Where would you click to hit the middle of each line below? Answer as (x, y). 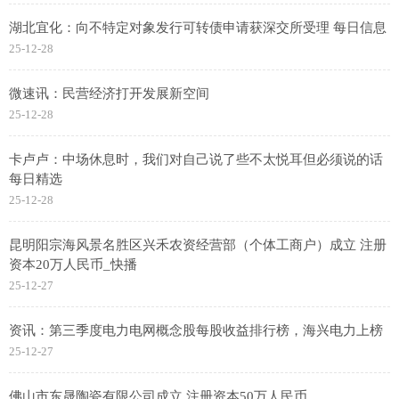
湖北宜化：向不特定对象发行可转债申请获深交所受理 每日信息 (198, 28)
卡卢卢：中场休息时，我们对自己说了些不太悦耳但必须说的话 (196, 160)
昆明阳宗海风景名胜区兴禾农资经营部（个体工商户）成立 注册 (198, 245)
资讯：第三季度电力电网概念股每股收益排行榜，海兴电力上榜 (196, 331)
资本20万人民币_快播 (73, 265)
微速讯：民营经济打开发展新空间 (109, 94)
